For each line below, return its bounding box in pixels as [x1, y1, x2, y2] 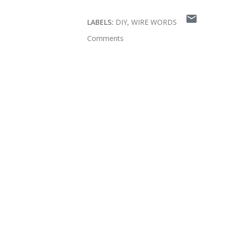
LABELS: [87, 17, 113, 27]
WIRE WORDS [131, 17, 177, 27]
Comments [87, 33, 124, 44]
